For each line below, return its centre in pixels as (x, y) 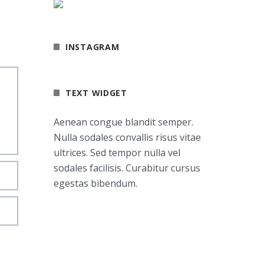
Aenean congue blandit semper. (123, 122)
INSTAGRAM (93, 47)
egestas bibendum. (95, 183)
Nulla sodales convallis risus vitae (127, 137)
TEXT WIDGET (96, 93)
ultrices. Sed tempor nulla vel (117, 153)
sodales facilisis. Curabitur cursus (127, 168)
